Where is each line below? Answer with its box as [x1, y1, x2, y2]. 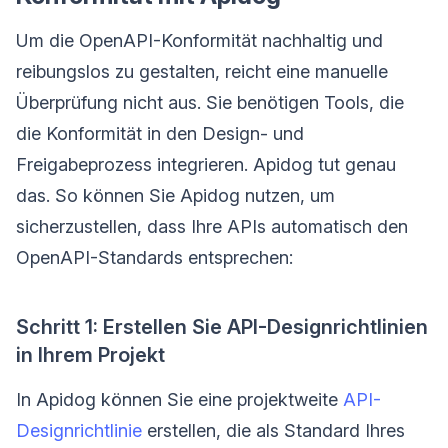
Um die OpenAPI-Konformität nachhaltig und [16, 29, 383, 51]
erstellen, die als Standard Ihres [142, 419, 405, 441]
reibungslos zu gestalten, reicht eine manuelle [16, 60, 388, 82]
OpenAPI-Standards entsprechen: [16, 246, 293, 268]
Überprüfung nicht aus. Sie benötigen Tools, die [16, 91, 404, 113]
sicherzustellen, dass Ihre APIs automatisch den [16, 215, 408, 237]
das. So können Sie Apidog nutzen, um [16, 184, 335, 206]
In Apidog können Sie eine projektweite [16, 388, 343, 410]
